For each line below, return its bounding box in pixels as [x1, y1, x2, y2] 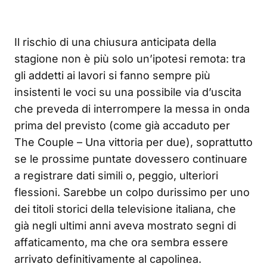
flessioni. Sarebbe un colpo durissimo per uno [14, 185, 250, 198]
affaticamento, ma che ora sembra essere [14, 235, 228, 249]
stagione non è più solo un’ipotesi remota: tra [14, 52, 246, 65]
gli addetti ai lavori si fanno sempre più [14, 69, 210, 82]
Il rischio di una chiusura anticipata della [14, 35, 216, 48]
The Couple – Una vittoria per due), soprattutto [14, 135, 253, 148]
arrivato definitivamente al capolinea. [14, 252, 201, 265]
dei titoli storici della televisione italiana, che [14, 202, 236, 215]
